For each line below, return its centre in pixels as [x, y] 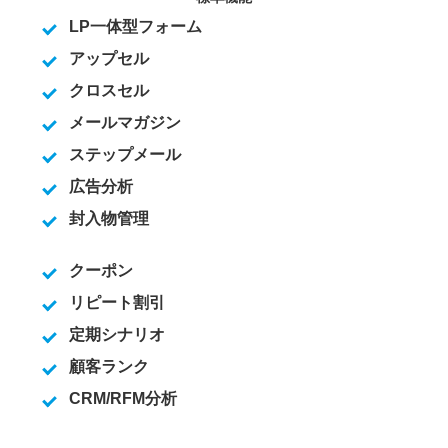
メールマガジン [124, 122]
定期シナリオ [116, 334]
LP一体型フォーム [135, 26]
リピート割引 [116, 302]
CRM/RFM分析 [122, 398]
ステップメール [124, 154]
